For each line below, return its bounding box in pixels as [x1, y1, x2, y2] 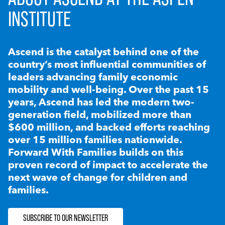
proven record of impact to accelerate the [8, 158, 208, 171]
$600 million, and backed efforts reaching [8, 121, 210, 134]
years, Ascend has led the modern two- [8, 95, 194, 108]
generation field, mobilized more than [8, 108, 191, 121]
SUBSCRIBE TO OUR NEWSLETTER [23, 213, 108, 223]
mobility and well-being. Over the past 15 [8, 83, 209, 96]
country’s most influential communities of [8, 58, 206, 71]
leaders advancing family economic [8, 70, 178, 83]
